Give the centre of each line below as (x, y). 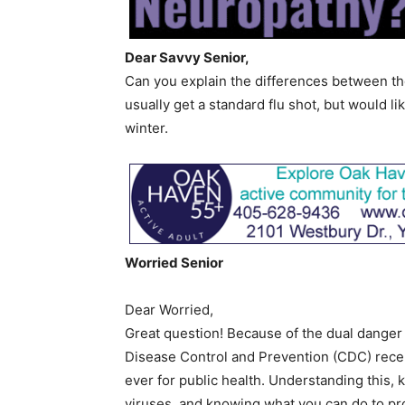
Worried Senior (174, 263)
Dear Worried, (169, 310)
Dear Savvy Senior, (187, 57)
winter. (146, 127)
